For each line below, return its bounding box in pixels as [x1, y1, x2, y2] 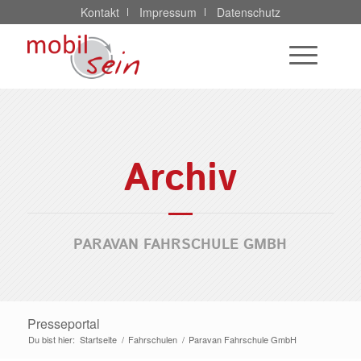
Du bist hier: [27, 333, 75, 346]
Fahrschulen [127, 333, 177, 346]
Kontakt [80, 4, 119, 20]
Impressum [139, 4, 197, 20]
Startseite [79, 333, 117, 346]
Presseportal [27, 314, 100, 333]
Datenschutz [216, 4, 280, 20]
